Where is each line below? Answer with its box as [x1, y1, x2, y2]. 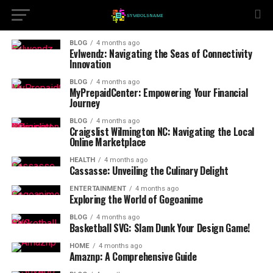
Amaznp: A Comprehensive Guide [69, 249, 197, 264]
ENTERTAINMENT [69, 185, 126, 193]
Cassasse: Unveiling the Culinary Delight [69, 163, 229, 178]
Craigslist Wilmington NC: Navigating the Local [69, 124, 254, 139]
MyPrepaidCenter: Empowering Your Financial [69, 85, 248, 100]
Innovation [69, 57, 111, 71]
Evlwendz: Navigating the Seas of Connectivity [69, 46, 252, 61]
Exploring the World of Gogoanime [69, 192, 203, 207]
